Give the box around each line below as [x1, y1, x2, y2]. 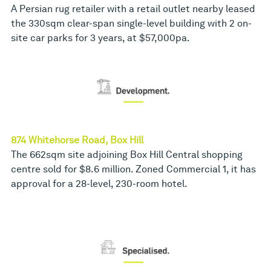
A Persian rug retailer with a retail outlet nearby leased [11, 2, 255, 15]
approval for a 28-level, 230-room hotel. [11, 177, 188, 189]
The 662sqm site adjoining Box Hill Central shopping [11, 148, 243, 160]
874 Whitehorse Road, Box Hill [11, 134, 143, 146]
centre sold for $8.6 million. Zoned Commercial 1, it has [11, 163, 256, 175]
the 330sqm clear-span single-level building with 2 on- [11, 17, 252, 29]
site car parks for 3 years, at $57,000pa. [11, 31, 190, 44]
